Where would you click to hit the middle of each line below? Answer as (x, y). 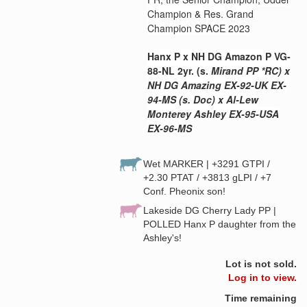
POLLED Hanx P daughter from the (220, 224)
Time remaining (261, 298)
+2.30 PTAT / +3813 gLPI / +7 (207, 177)
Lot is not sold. (261, 263)
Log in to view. (262, 277)
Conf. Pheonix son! (184, 191)
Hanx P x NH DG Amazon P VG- (219, 56)
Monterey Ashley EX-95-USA (213, 113)
